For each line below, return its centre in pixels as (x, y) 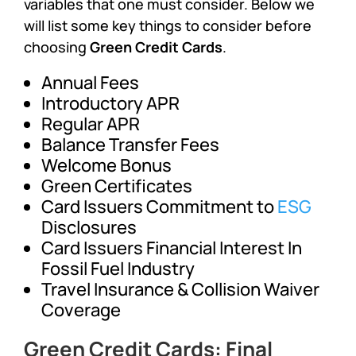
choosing (57, 46)
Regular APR (91, 124)
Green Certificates (117, 186)
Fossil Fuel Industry (118, 268)
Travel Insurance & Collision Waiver (181, 289)
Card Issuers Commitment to (160, 206)
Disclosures (89, 227)
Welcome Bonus (107, 165)
